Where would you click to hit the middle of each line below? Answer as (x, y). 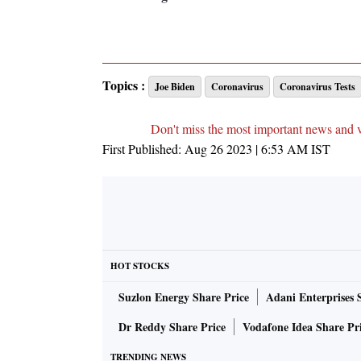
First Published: (143, 149)
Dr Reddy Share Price (172, 327)
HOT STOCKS (140, 266)
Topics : (124, 85)
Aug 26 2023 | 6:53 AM (246, 149)
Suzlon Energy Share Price (184, 297)
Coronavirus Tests (317, 87)
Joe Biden (175, 87)
